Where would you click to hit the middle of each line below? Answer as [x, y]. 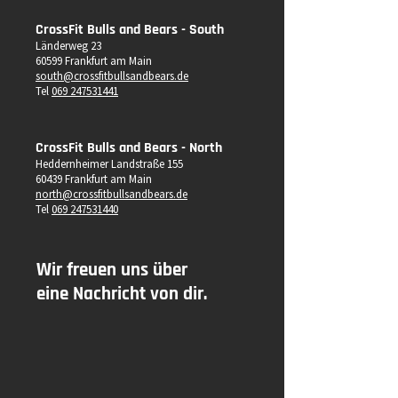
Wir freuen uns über [112, 270]
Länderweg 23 [68, 46]
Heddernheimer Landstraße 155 [109, 164]
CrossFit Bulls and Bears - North [129, 148]
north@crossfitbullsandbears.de [111, 195]
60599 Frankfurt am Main [94, 61]
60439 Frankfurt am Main [94, 179]
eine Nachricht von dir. [122, 294]
